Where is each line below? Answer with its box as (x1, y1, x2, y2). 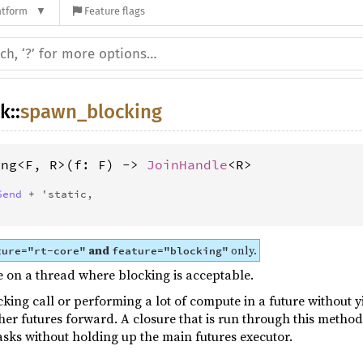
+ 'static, (22, 187, 93, 200)
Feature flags (83, 5, 145, 18)
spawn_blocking (20, 100, 162, 123)
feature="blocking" (112, 244, 228, 258)
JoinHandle (147, 156, 228, 173)
